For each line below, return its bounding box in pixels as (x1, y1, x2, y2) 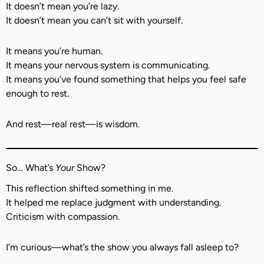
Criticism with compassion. (6, 211, 120, 223)
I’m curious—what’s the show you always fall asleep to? (6, 242, 239, 253)
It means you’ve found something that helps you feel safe (6, 74, 246, 85)
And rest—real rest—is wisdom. (6, 118, 140, 130)
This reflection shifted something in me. (6, 183, 173, 194)
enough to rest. (6, 88, 69, 100)
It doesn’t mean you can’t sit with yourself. (6, 15, 183, 27)
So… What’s (6, 162, 55, 174)
